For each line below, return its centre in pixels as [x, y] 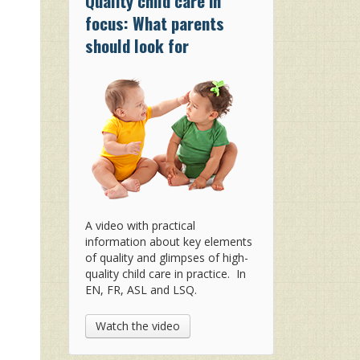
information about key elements [168, 241]
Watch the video [137, 326]
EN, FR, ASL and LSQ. [141, 290]
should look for [137, 45]
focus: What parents [154, 23]
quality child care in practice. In [165, 274]
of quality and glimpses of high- [166, 258]
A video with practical [140, 225]
